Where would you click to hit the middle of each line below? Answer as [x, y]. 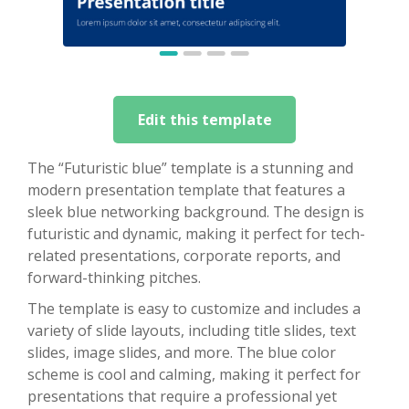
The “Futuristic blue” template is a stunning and [190, 168]
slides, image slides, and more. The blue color [182, 352]
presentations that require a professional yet [182, 396]
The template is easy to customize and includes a [194, 308]
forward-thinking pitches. [114, 277]
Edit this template [204, 119]
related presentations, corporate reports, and [184, 255]
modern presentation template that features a [186, 189]
